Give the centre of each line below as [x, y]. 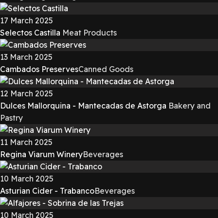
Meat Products [90, 33]
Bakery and [190, 106]
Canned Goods [106, 69]
